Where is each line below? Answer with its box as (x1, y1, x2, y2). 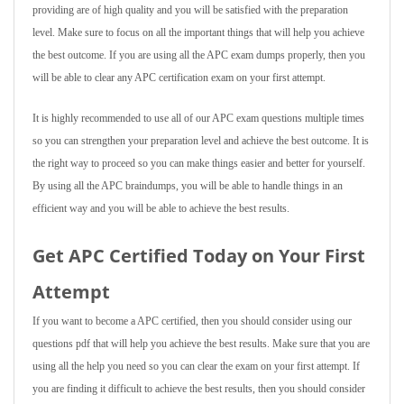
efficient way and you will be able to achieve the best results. (32, 202, 289, 215)
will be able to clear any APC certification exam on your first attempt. (32, 71, 326, 84)
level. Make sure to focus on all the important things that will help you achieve (32, 26, 364, 39)
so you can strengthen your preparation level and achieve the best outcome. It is (32, 134, 369, 147)
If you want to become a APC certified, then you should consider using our (32, 315, 352, 327)
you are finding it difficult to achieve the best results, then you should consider (32, 382, 365, 395)
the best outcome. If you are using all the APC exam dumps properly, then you (32, 49, 365, 61)
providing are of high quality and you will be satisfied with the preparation (32, 4, 348, 16)
